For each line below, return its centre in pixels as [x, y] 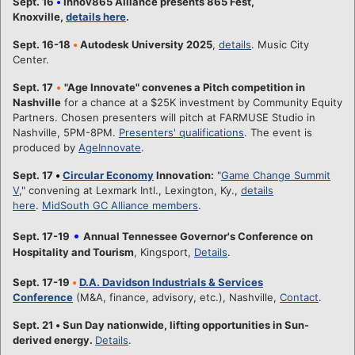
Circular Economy [108, 175]
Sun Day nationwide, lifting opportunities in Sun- [185, 324]
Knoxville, [39, 16]
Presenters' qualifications [181, 132]
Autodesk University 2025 [145, 44]
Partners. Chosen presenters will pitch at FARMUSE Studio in [164, 117]
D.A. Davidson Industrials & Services [171, 282]
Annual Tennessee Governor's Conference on [198, 236]
